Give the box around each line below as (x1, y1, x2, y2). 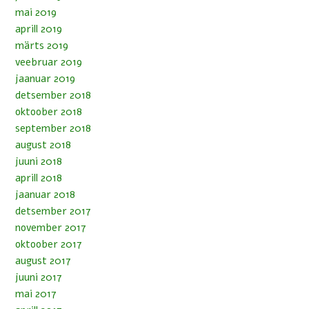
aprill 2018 (15, 170, 62, 185)
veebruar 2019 (15, 54, 82, 69)
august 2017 (15, 253, 71, 268)
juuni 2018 (15, 154, 62, 168)
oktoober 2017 (15, 237, 82, 251)
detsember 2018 (15, 88, 91, 102)
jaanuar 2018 (15, 187, 75, 201)
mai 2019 (15, 5, 57, 19)
